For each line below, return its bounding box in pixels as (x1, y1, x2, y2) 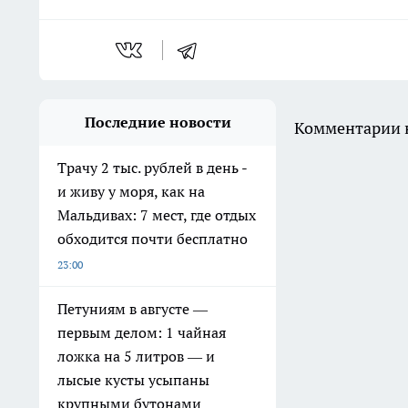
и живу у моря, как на (57, 182, 205, 201)
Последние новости (84, 113, 231, 132)
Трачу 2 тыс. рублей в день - (57, 158, 248, 178)
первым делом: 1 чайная (57, 323, 226, 342)
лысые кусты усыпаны (57, 371, 209, 390)
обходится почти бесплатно (57, 229, 248, 249)
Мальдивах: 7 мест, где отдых (57, 206, 256, 225)
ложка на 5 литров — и (57, 347, 215, 366)
